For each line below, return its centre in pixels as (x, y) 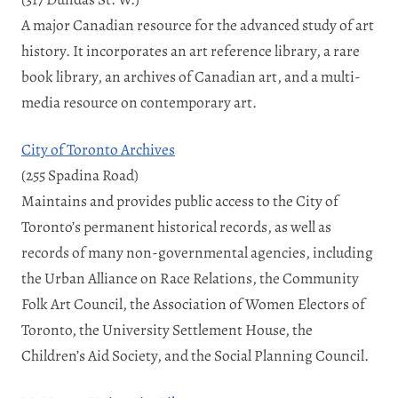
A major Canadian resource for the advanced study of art (198, 24)
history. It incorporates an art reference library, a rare (191, 50)
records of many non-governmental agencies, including (197, 252)
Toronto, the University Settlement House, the (167, 329)
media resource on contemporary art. (139, 102)
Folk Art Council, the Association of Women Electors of (193, 303)
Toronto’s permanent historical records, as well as (176, 226)
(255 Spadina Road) (80, 175)
